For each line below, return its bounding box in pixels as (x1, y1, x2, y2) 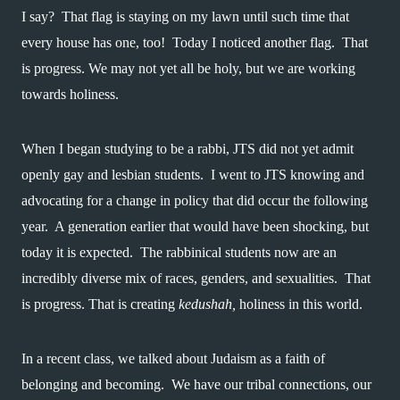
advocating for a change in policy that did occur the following (21, 193, 368, 208)
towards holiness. (21, 87, 119, 102)
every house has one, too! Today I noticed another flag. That (21, 35, 368, 50)
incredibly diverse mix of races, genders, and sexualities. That (21, 271, 371, 286)
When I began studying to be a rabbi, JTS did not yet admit (21, 141, 354, 156)
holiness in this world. (236, 296, 366, 312)
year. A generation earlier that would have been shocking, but (21, 219, 369, 234)
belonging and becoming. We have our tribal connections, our (21, 377, 371, 392)
